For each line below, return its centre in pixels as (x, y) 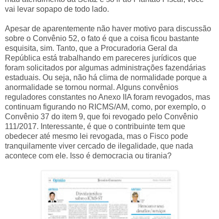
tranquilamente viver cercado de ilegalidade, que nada (99, 146)
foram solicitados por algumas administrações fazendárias (105, 67)
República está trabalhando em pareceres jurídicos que (101, 58)
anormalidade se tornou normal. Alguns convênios (92, 87)
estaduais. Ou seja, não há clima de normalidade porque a (106, 77)
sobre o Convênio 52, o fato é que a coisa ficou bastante (102, 38)
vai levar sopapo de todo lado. (57, 9)
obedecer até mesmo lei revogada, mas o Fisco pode (97, 136)
